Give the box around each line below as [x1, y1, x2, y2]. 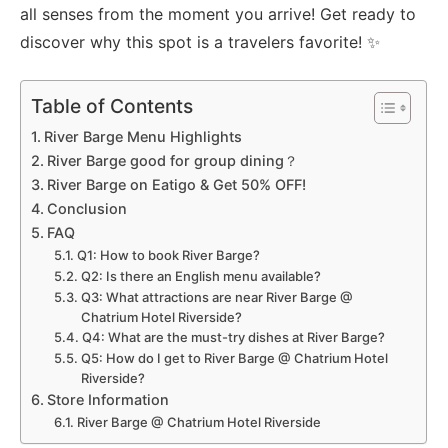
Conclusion [47, 200, 128, 218]
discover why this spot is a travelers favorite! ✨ [20, 32, 381, 53]
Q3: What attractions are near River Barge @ [80, 289, 353, 306]
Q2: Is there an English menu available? [80, 268, 321, 285]
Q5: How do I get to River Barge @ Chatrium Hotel [80, 350, 388, 367]
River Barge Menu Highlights [44, 128, 243, 146]
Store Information [47, 391, 170, 409]
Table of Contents [31, 94, 194, 119]
